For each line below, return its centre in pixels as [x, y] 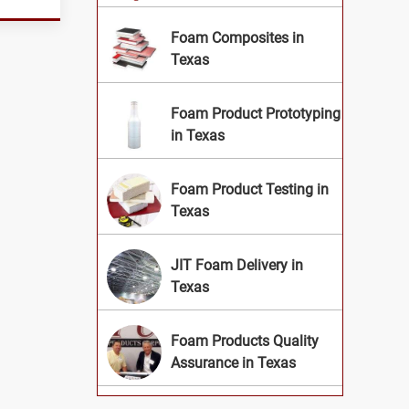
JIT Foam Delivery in [237, 266]
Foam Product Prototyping [256, 114]
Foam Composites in [237, 38]
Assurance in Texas [233, 363]
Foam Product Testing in [250, 190]
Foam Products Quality [245, 341]
